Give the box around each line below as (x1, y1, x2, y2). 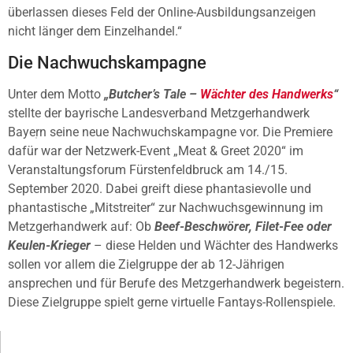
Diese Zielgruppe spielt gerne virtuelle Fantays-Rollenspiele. (8, 295, 336, 310)
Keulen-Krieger (8, 238, 91, 254)
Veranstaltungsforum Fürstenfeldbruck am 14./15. (8, 162, 288, 178)
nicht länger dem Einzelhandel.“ (8, 23, 182, 39)
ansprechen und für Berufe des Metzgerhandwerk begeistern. (8, 276, 344, 292)
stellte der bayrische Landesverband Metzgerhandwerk (8, 106, 310, 121)
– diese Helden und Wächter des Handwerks (91, 238, 338, 254)
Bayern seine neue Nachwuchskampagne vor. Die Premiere (8, 124, 333, 140)
